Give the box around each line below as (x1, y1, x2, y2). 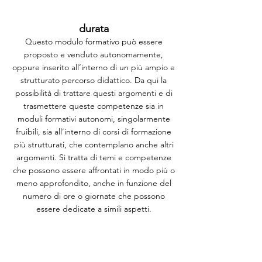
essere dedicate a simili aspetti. (36, 204, 151, 214)
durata (78, 22, 109, 35)
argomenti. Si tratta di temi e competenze (16, 152, 171, 163)
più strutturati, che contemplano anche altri (13, 139, 174, 150)
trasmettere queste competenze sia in (23, 101, 164, 111)
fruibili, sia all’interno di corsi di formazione (16, 126, 171, 137)
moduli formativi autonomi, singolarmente (17, 113, 170, 124)
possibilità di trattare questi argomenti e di (15, 88, 173, 98)
